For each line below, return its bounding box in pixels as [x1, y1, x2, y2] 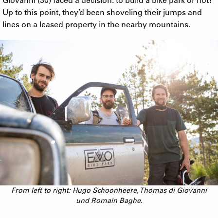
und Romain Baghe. [75, 196, 143, 205]
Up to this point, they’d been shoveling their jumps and [2, 6, 202, 17]
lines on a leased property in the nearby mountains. [2, 18, 190, 29]
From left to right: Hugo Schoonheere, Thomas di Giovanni [11, 185, 207, 195]
